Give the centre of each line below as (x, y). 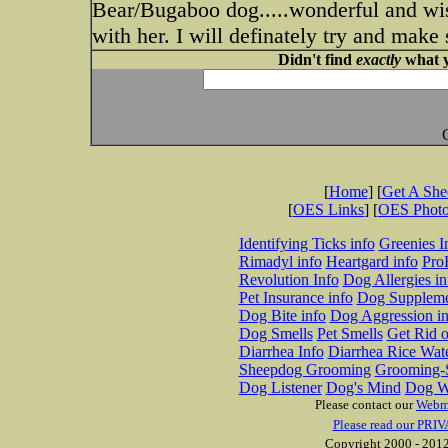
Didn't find (316, 59)
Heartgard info (371, 261)
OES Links (328, 209)
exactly (378, 59)
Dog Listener (280, 387)
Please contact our (365, 404)
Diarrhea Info (281, 351)
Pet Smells (349, 333)
